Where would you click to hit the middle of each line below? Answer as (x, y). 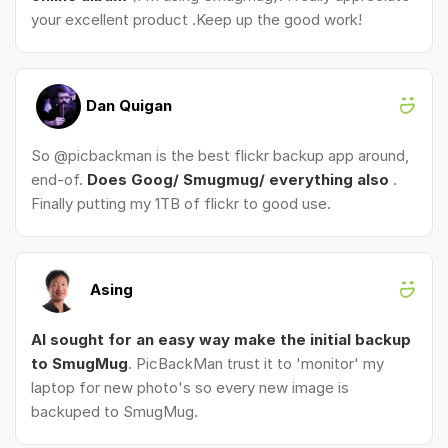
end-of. (59, 179)
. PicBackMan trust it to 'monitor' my (256, 363)
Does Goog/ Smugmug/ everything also (238, 179)
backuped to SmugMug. (114, 411)
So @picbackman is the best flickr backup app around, (220, 155)
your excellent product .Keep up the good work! (196, 19)
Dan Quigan (129, 105)
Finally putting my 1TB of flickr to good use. (181, 203)
